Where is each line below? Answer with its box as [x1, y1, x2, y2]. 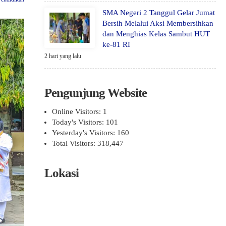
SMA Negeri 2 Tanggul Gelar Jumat [102, 9, 215, 17]
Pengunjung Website [44, 86, 147, 99]
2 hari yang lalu [44, 52, 81, 60]
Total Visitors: [52, 139, 97, 147]
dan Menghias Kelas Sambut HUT [102, 30, 210, 38]
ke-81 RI [102, 40, 130, 48]
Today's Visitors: [52, 118, 106, 126]
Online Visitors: [52, 107, 103, 116]
